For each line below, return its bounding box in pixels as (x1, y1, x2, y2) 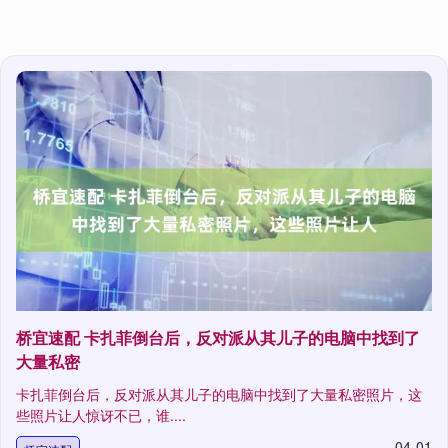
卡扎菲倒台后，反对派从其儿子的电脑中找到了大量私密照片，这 (16, 384, 422, 405)
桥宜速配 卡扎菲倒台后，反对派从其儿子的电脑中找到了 (16, 326, 420, 350)
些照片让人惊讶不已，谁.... (16, 405, 186, 426)
